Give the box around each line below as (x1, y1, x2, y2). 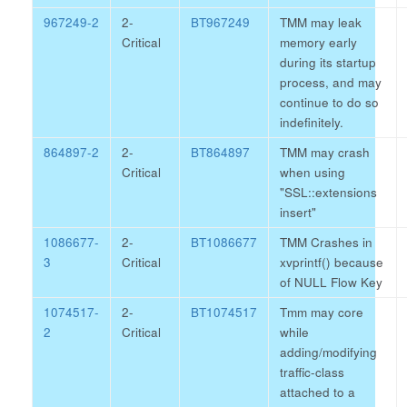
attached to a (280, 383, 355, 401)
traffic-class (280, 363, 344, 381)
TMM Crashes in (280, 233, 372, 251)
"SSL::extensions (280, 184, 377, 201)
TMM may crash (280, 144, 370, 161)
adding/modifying (280, 343, 377, 361)
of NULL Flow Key (280, 273, 382, 291)
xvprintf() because (280, 253, 383, 271)
